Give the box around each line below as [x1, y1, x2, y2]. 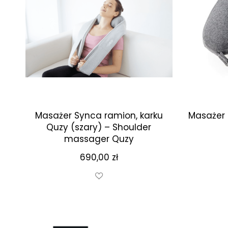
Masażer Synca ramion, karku [35, 109, 163, 122]
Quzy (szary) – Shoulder [46, 121, 152, 133]
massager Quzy [64, 133, 134, 145]
